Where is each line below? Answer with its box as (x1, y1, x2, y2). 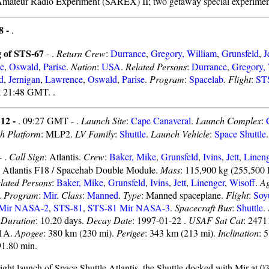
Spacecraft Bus (175, 201, 232, 214)
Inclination (218, 226, 259, 239)
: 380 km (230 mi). (43, 226, 116, 239)
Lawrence (45, 73, 83, 85)
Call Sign (9, 150, 44, 163)
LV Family (75, 127, 115, 140)
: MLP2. (41, 127, 75, 140)
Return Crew (56, 47, 106, 59)
